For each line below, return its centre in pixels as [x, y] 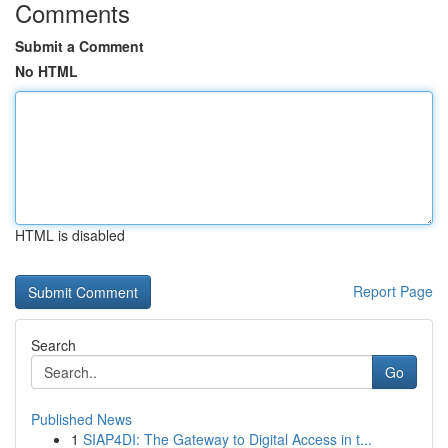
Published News [81, 419]
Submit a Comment [79, 46]
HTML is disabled [70, 235]
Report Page [393, 291]
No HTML [46, 71]
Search [53, 345]
